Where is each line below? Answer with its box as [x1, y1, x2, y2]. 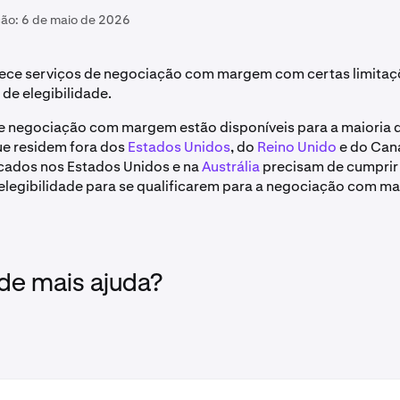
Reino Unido [257, 137, 337, 156]
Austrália [202, 157, 260, 176]
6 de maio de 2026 [21, 12, 130, 28]
